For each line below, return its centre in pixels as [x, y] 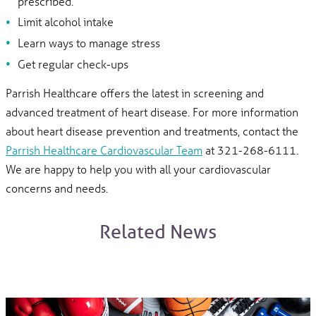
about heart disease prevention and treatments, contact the [152, 130]
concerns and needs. [57, 188]
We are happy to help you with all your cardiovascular [139, 169]
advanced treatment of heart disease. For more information [152, 111]
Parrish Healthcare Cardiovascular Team [104, 150]
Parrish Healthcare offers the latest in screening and [135, 92]
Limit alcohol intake [65, 22]
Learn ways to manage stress [89, 42]
